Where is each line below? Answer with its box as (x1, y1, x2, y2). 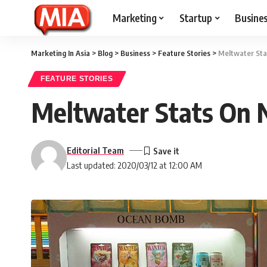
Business (120, 48, 150, 58)
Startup (179, 11, 212, 24)
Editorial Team (67, 145, 124, 156)
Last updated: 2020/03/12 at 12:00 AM (67, 160, 202, 170)
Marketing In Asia (31, 48, 90, 58)
